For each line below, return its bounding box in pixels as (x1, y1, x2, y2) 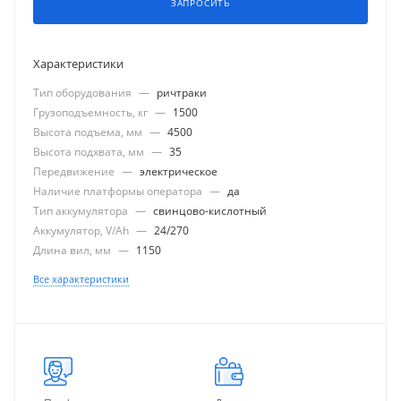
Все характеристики (33, 271, 129, 286)
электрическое (140, 163, 218, 179)
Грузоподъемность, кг (33, 104, 150, 120)
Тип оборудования (33, 84, 134, 100)
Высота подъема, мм (33, 124, 145, 140)
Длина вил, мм (33, 242, 114, 258)
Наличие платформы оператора (33, 183, 205, 199)
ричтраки (157, 84, 207, 100)
